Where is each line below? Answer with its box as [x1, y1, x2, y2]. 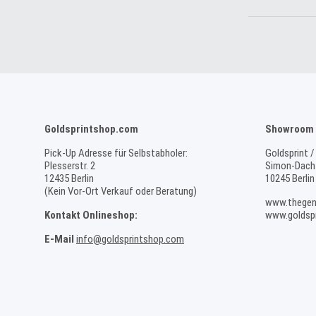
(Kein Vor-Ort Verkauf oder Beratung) [44, 185, 197, 197]
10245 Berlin [265, 172, 315, 185]
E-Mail [44, 233, 74, 245]
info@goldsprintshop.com [76, 233, 184, 245]
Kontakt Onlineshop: [44, 209, 138, 221]
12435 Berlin [44, 172, 94, 185]
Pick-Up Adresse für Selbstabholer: [44, 147, 188, 159]
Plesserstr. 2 [44, 159, 95, 172]
